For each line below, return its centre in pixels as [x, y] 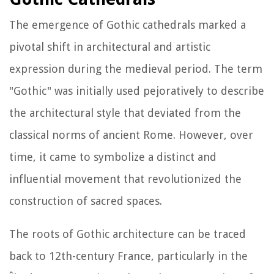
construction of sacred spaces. [86, 201]
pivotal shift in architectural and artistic [110, 47]
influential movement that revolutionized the [125, 179]
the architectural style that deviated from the [125, 113]
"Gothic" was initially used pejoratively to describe [137, 91]
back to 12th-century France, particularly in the [128, 256]
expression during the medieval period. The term [136, 69]
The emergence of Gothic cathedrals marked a [128, 25]
